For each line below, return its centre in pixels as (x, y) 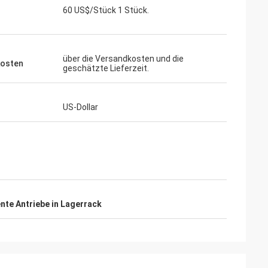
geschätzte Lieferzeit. (106, 68)
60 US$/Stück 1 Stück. (106, 10)
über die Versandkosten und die (123, 59)
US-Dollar (80, 107)
